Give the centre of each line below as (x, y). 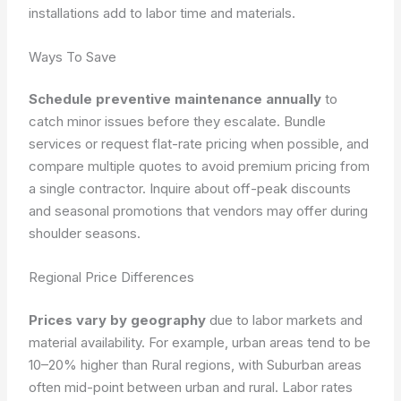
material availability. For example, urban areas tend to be (200, 342)
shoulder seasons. (85, 233)
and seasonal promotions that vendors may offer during (199, 211)
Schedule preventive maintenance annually (175, 99)
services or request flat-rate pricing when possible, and (199, 144)
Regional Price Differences (112, 277)
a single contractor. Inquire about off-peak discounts (190, 188)
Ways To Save (73, 56)
